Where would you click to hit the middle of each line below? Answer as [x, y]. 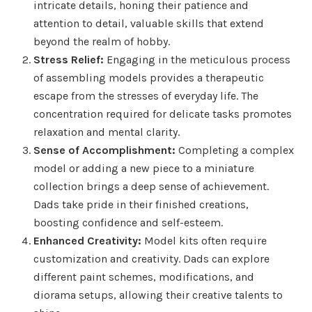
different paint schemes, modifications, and [144, 276]
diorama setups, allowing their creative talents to [158, 295]
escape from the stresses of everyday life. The [146, 95]
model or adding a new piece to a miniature [144, 168]
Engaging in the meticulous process [197, 59]
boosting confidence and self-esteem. [128, 222]
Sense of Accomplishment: [104, 150]
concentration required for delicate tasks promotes [163, 114]
